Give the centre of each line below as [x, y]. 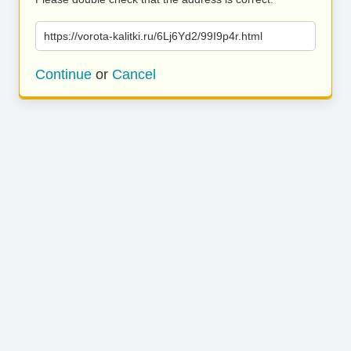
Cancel [134, 74]
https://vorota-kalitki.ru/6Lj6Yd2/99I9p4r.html [153, 36]
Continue [63, 74]
